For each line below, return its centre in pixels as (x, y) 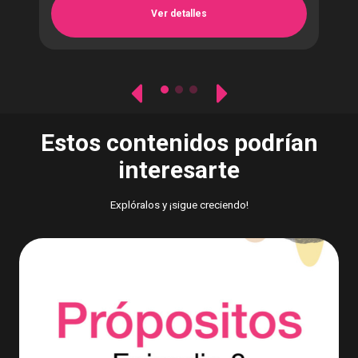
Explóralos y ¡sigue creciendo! (179, 205)
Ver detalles (179, 13)
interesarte (179, 170)
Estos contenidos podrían (179, 143)
